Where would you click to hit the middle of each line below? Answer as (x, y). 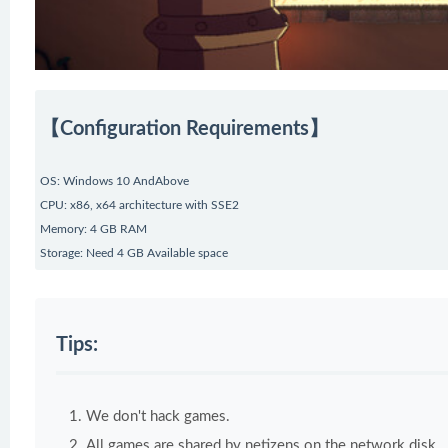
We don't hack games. (158, 416)
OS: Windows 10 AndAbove (114, 180)
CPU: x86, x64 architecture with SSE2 (139, 204)
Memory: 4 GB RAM (93, 228)
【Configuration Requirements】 (184, 128)
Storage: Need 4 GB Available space (134, 252)
